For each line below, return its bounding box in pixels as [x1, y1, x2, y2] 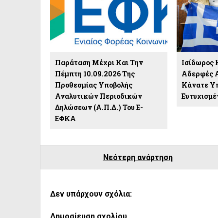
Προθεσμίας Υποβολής [55, 80, 132, 90]
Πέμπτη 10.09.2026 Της [55, 69, 135, 78]
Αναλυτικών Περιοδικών [55, 91, 142, 101]
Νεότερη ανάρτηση [103, 152, 173, 162]
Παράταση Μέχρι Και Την [55, 57, 143, 67]
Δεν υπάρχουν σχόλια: [50, 189, 132, 199]
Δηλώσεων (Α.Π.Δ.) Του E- [55, 102, 143, 112]
